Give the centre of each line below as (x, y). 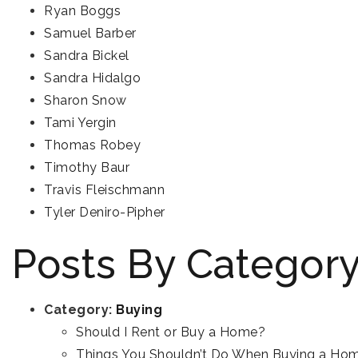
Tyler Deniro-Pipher (105, 212)
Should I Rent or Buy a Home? (171, 332)
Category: (80, 310)
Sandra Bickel (87, 56)
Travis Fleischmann (104, 190)
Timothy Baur (87, 167)
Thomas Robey (92, 145)
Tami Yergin (80, 123)
